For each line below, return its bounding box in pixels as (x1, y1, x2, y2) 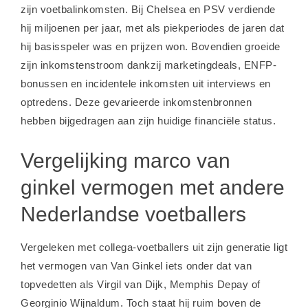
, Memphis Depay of (163, 278, 261, 290)
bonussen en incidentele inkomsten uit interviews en (21, 78, 271, 89)
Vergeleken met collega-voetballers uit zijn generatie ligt (21, 241, 287, 253)
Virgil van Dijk (97, 278, 164, 290)
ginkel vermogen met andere (21, 176, 285, 199)
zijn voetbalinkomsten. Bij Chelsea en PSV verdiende (21, 3, 276, 15)
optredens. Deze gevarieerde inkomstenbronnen (21, 96, 252, 108)
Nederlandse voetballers (21, 203, 246, 225)
